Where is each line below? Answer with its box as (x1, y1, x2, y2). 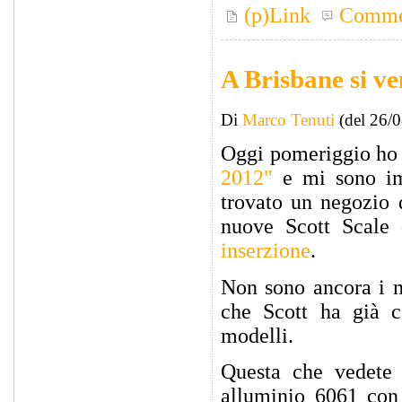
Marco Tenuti (242, 110, 335, 130)
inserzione (221, 239, 310, 263)
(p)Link (239, 3, 310, 27)
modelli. (221, 323, 293, 347)
